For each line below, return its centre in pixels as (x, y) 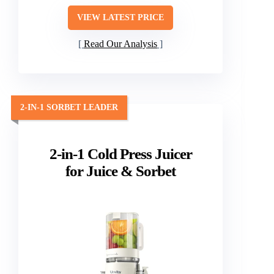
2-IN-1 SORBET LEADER (69, 108)
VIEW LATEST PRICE (121, 17)
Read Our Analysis (121, 44)
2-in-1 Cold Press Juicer (120, 154)
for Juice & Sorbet (121, 171)
